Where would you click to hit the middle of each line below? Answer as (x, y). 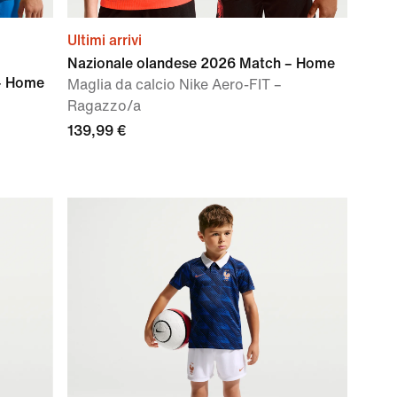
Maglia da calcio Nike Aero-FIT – (175, 85)
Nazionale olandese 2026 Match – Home (201, 63)
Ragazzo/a (104, 106)
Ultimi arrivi (105, 40)
